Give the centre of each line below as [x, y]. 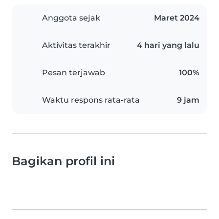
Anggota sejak [71, 18]
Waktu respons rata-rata [91, 100]
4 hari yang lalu [168, 45]
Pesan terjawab [74, 73]
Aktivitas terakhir [76, 45]
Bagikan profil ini [63, 161]
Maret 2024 [177, 18]
